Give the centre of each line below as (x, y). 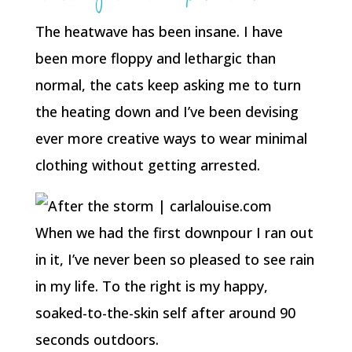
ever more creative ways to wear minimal (171, 138)
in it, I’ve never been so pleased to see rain (174, 259)
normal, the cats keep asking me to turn (168, 85)
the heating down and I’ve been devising (167, 112)
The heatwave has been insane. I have (159, 31)
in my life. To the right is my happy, (151, 286)
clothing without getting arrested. (147, 165)
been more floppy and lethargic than (155, 58)
